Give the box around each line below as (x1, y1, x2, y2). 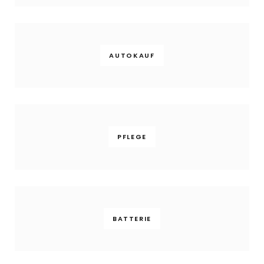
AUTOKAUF (109, 50, 155, 60)
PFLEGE (117, 132, 147, 142)
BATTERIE (112, 213, 152, 223)
